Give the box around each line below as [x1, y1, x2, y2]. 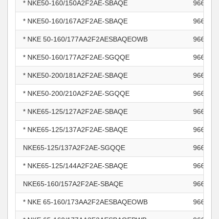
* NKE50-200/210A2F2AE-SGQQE [23, 89, 130, 97]
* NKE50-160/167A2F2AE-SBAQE [23, 17, 128, 25]
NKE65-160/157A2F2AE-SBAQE [23, 180, 123, 188]
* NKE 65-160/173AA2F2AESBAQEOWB [23, 198, 148, 206]
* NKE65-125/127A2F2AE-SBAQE [23, 108, 128, 115]
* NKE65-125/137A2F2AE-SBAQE [23, 126, 128, 133]
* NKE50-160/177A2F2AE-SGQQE [23, 53, 130, 61]
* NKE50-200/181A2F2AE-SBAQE [23, 71, 128, 79]
